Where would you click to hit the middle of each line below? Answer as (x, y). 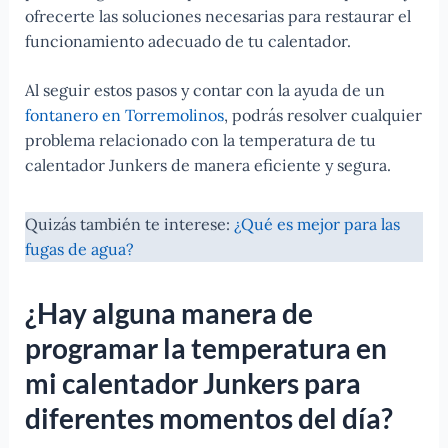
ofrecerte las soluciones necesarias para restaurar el (217, 16)
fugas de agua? (79, 249)
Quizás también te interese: (129, 224)
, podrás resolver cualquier (322, 115)
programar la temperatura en (205, 347)
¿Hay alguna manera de (168, 312)
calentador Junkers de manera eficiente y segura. (207, 165)
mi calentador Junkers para (192, 382)
